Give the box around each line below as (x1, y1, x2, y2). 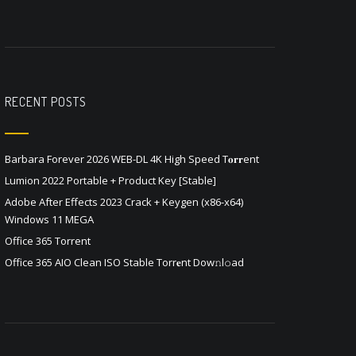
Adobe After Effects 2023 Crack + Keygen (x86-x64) (5, 195, 243, 209)
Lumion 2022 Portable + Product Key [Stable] (5, 173, 216, 188)
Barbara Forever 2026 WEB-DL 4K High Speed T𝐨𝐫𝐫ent (5, 152, 259, 166)
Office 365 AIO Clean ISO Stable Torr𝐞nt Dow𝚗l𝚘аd (5, 255, 244, 269)
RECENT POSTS (5, 94, 87, 110)
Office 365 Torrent (5, 234, 91, 248)
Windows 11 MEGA (5, 212, 94, 226)
